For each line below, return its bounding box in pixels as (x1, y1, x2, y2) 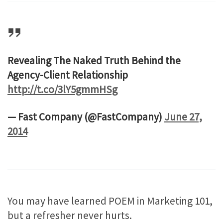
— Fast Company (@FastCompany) (7, 110, 164, 124)
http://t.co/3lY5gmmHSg (7, 82, 117, 96)
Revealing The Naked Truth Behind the (7, 53, 181, 67)
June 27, (164, 110, 202, 124)
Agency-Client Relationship (7, 68, 128, 82)
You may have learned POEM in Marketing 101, (7, 194, 213, 208)
